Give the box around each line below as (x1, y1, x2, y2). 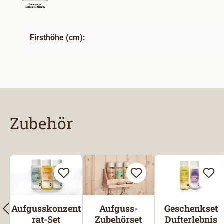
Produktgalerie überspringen (9, 142, 113, 152)
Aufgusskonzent (11, 202, 81, 214)
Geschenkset (164, 202, 218, 214)
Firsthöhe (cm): (30, 33, 85, 43)
